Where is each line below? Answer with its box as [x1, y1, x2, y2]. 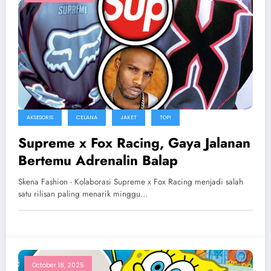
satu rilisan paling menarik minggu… [18, 188, 148, 200]
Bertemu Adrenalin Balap [18, 150, 178, 170]
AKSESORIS [27, 113, 53, 121]
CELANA [76, 113, 97, 121]
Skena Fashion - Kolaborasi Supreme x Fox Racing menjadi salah [18, 175, 243, 188]
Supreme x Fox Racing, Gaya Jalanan [18, 132, 250, 152]
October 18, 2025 [32, 260, 84, 270]
